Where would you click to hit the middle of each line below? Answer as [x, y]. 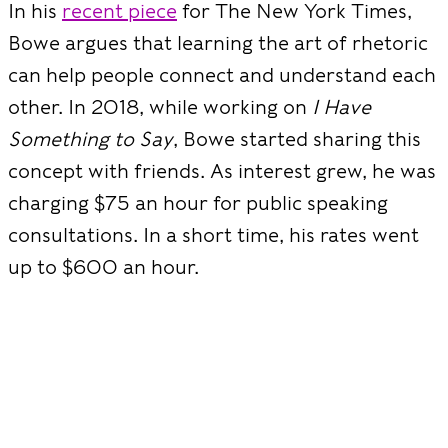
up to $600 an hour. [103, 267]
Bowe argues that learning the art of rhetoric [218, 43]
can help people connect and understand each [222, 75]
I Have [341, 107]
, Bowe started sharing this [297, 139]
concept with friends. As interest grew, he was [222, 171]
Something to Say [90, 139]
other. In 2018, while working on [160, 107]
